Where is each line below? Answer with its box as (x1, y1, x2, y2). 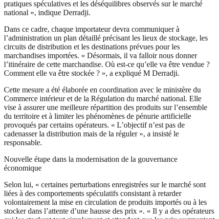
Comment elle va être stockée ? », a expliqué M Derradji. (4, 69, 179, 78)
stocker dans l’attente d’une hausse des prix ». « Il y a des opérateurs (4, 207, 214, 216)
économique (4, 164, 42, 173)
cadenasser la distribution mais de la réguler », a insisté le (4, 130, 179, 138)
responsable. (4, 138, 42, 147)
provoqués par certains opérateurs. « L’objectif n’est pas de (4, 121, 185, 130)
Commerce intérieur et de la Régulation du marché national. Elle (4, 94, 201, 103)
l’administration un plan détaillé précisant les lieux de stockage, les (4, 34, 208, 43)
